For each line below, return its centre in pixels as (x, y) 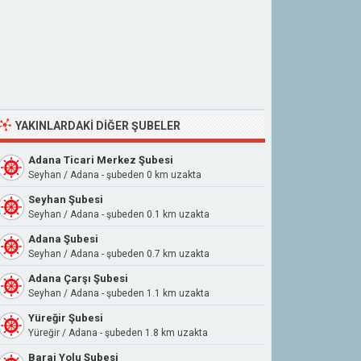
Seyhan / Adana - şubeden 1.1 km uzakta (119, 293)
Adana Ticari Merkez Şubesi (101, 160)
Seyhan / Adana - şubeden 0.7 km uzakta (119, 254)
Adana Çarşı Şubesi (78, 278)
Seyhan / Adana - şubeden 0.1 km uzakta (119, 214)
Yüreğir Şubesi (66, 318)
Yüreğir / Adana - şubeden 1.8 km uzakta (118, 333)
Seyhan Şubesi (66, 199)
